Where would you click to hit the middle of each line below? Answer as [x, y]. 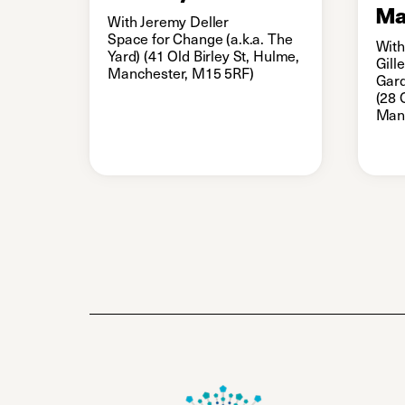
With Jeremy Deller [169, 21]
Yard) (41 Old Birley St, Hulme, [204, 56]
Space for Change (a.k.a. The [200, 38]
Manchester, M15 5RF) [181, 73]
